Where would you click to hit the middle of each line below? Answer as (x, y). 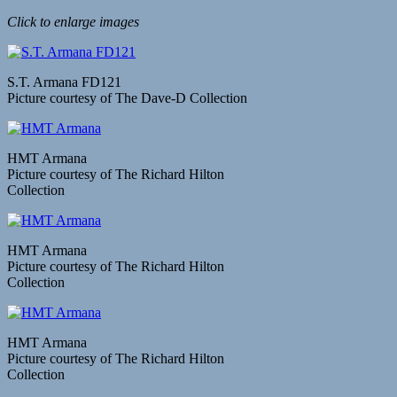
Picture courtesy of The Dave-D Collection (127, 97)
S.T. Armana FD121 (64, 82)
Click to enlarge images (73, 21)
